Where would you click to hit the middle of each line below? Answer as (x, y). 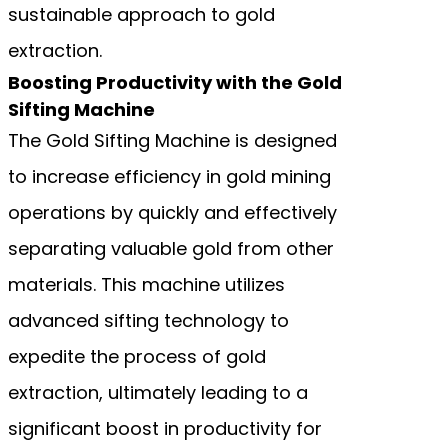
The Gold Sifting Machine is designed (172, 140)
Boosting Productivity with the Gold (175, 82)
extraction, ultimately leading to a (158, 392)
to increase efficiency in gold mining (169, 176)
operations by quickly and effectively (172, 212)
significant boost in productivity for (165, 428)
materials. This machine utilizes (146, 284)
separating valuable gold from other (171, 248)
